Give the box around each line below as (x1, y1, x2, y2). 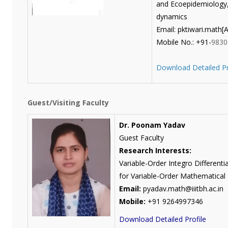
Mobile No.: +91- (156, 37, 211, 47)
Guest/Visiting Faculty (27, 97, 109, 107)
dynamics (156, 11, 187, 21)
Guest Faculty (119, 132, 164, 142)
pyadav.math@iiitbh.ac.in (140, 183, 223, 193)
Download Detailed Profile (119, 214, 206, 224)
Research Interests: (119, 145, 191, 155)
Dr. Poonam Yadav (119, 120, 185, 130)
